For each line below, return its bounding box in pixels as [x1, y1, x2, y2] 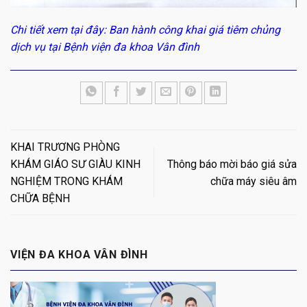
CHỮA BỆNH [10, 191, 70, 205]
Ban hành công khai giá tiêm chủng [109, 23, 280, 37]
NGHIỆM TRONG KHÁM [10, 174, 123, 188]
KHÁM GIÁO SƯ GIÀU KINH [10, 157, 140, 171]
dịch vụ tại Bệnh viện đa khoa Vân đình [10, 40, 199, 54]
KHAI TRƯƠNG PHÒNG [10, 140, 120, 153]
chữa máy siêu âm [210, 174, 297, 188]
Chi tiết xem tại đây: [10, 23, 109, 37]
